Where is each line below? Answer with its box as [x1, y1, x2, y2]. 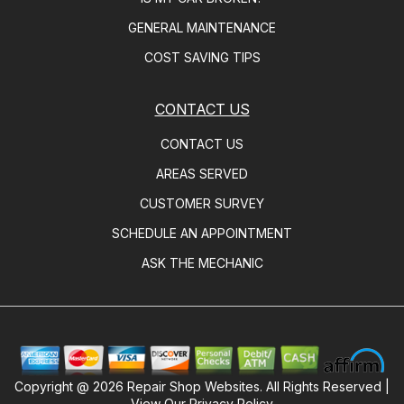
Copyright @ [14, 379, 93, 395]
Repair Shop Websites [127, 379, 260, 395]
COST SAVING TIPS [143, 50, 261, 66]
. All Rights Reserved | [260, 379, 390, 395]
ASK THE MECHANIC [141, 255, 263, 271]
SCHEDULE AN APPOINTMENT [112, 225, 292, 242]
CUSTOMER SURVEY [140, 196, 264, 212]
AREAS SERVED [156, 166, 248, 182]
